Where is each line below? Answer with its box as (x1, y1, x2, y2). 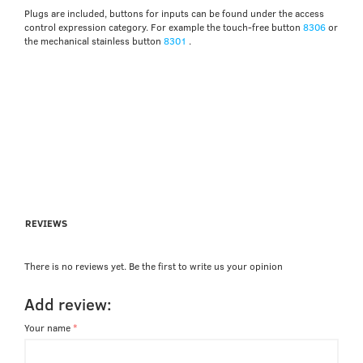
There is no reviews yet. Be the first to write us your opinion (24, 259, 283, 273)
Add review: (24, 292, 112, 315)
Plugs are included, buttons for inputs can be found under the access (24, 6, 324, 19)
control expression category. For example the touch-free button (24, 19, 303, 33)
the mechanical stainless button (24, 33, 164, 47)
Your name (24, 321, 70, 335)
